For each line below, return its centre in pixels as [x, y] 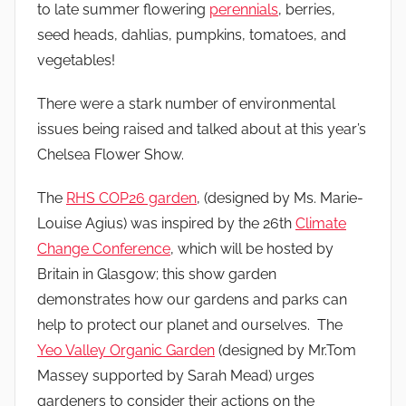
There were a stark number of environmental [186, 103]
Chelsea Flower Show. [111, 154]
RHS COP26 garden [131, 198]
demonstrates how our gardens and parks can [192, 299]
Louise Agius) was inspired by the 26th [166, 223]
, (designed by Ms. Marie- [280, 198]
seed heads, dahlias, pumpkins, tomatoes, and [192, 34]
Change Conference [104, 248]
